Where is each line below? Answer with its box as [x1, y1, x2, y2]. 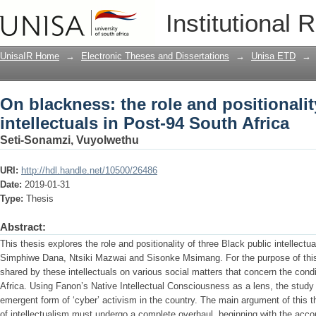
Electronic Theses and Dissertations [81, 51, 229, 61]
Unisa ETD [251, 51, 296, 61]
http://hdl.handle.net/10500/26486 [21, 165, 157, 176]
